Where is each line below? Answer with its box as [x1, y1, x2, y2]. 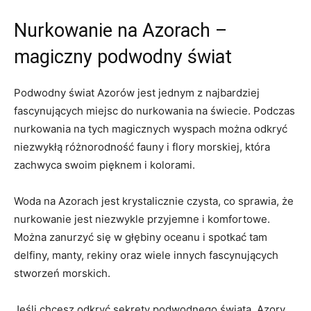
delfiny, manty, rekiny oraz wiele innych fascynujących [14, 248, 278, 262]
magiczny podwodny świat [14, 45, 232, 68]
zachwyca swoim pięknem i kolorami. [14, 158, 195, 171]
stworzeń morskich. [14, 266, 110, 280]
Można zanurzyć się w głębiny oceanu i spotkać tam [14, 230, 267, 244]
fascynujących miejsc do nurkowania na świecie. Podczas [14, 103, 295, 117]
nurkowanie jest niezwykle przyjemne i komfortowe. [14, 212, 270, 226]
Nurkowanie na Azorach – [14, 19, 227, 42]
